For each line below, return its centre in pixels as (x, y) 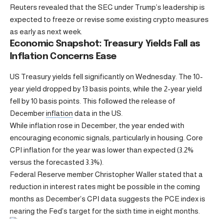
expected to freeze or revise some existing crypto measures (109, 19)
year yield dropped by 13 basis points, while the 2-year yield (106, 88)
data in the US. (98, 113)
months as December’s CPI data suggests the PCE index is (108, 198)
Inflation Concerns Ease (63, 56)
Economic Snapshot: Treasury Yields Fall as (105, 44)
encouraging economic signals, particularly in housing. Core (106, 137)
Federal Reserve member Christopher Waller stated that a (106, 174)
